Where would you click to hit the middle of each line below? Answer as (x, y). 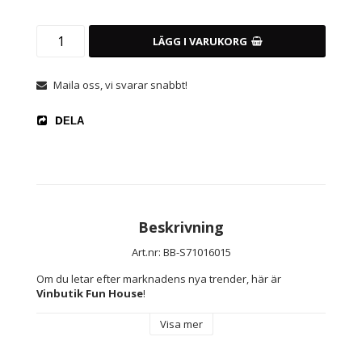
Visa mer (181, 324)
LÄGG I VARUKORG (200, 41)
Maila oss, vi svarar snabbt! (120, 85)
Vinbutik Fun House (90, 293)
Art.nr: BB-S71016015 (181, 252)
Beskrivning (181, 227)
